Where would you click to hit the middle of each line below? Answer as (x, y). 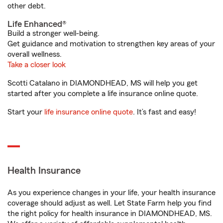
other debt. (27, 6)
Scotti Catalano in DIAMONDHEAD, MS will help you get (103, 83)
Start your (26, 112)
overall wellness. (35, 54)
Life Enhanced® (37, 24)
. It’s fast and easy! (165, 112)
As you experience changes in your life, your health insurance (111, 193)
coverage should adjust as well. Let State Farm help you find (110, 203)
